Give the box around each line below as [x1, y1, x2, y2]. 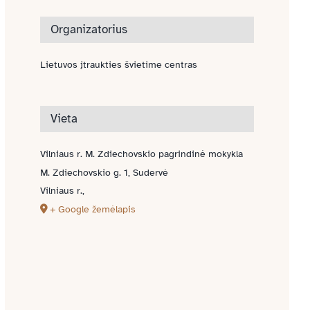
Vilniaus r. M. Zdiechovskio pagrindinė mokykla [40, 148, 244, 161]
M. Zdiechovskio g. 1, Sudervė [40, 167, 169, 179]
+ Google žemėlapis [50, 203, 136, 216]
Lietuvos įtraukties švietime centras [40, 59, 198, 71]
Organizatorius [51, 22, 128, 37]
